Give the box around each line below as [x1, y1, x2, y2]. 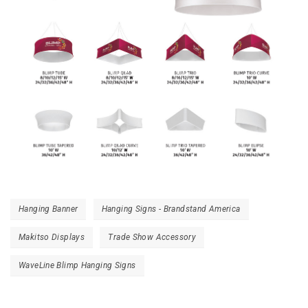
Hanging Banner [19, 203, 78, 214]
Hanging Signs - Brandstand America [101, 203, 241, 214]
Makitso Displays [19, 232, 85, 242]
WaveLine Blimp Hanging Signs [19, 260, 136, 270]
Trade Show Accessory [108, 232, 197, 242]
